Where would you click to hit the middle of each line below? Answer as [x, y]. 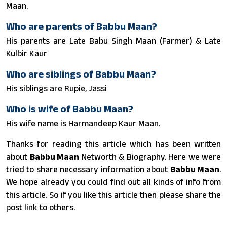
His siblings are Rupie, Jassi [56, 88]
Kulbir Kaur [27, 53]
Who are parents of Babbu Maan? [82, 26]
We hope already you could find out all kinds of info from [113, 182]
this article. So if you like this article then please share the [113, 194]
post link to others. [41, 207]
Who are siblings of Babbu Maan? [81, 74]
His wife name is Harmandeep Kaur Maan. [83, 123]
